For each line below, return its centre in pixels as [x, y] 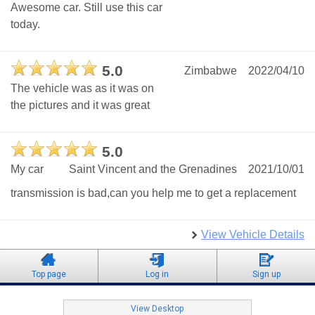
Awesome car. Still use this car [86, 8]
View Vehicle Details [253, 235]
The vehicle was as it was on [82, 89]
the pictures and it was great [80, 105]
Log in [157, 275]
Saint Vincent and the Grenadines [153, 169]
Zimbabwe [211, 71]
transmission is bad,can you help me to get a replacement [153, 193]
